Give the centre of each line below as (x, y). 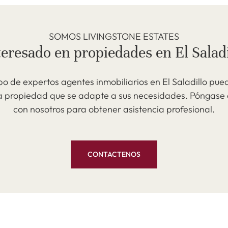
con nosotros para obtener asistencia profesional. (114, 109)
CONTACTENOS (114, 154)
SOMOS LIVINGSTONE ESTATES (114, 36)
